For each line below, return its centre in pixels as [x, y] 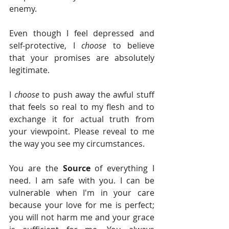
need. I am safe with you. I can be [82, 181]
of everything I [125, 168]
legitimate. [30, 70]
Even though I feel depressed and [82, 33]
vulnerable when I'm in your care [82, 193]
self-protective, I [45, 46]
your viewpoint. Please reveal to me [82, 132]
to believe [133, 46]
